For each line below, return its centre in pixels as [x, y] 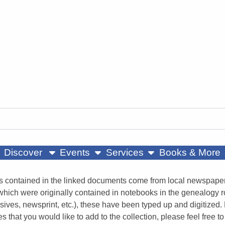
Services [125, 153]
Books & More [191, 153]
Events [75, 153]
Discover [24, 153]
